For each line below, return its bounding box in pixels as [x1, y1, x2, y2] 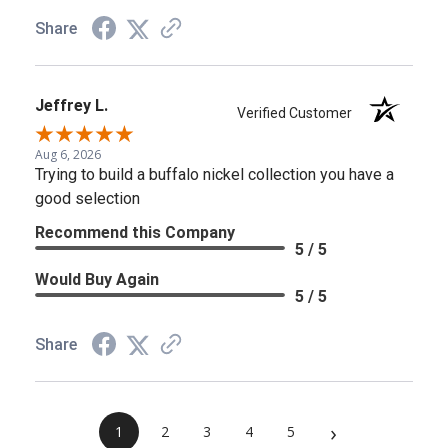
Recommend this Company [35, 222, 235, 242]
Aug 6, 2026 [35, 145, 101, 163]
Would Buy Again [35, 269, 159, 289]
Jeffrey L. [35, 95, 108, 115]
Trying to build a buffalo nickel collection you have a [35, 164, 394, 184]
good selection [35, 188, 140, 208]
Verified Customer [237, 104, 362, 121]
